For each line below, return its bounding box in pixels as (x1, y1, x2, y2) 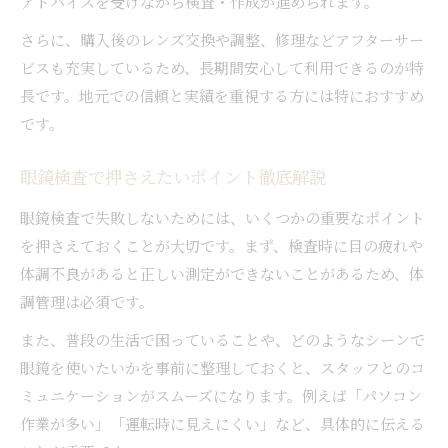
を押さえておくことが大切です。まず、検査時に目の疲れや (20, 234, 423, 256)
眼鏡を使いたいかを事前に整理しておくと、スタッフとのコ (20, 356, 425, 378)
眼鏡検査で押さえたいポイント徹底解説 (20, 167, 326, 193)
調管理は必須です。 (20, 290, 154, 312)
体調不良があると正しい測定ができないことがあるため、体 (20, 262, 424, 284)
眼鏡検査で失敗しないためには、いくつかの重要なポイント (20, 206, 425, 228)
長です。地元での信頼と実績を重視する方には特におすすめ (20, 84, 424, 106)
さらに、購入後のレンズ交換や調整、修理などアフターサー (20, 28, 424, 50)
